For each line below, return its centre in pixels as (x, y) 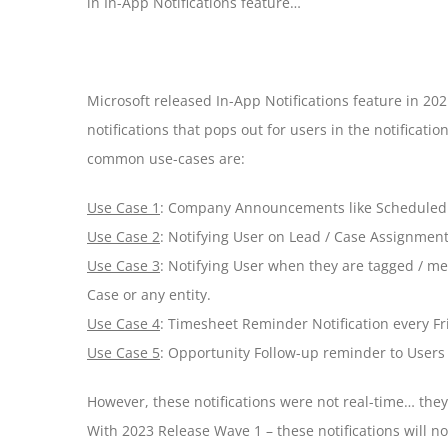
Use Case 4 (123, 323)
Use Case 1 (123, 207)
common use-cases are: (166, 158)
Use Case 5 (123, 352)
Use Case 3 (123, 265)
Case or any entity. (149, 294)
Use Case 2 (123, 236)
